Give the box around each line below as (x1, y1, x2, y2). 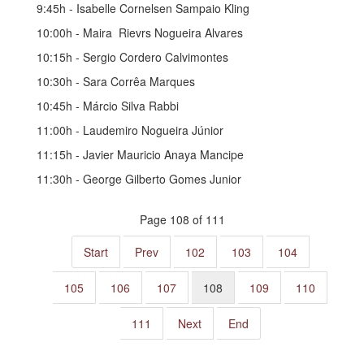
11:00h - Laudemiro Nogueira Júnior (37, 121, 223, 138)
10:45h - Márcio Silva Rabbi (37, 97, 179, 114)
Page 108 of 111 (139, 210, 225, 227)
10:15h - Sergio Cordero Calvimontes (37, 48, 228, 65)
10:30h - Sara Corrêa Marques (37, 72, 195, 89)
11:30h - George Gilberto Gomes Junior (37, 170, 241, 187)
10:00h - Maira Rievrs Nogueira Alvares (37, 24, 243, 41)
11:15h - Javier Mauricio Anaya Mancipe (37, 145, 244, 162)
